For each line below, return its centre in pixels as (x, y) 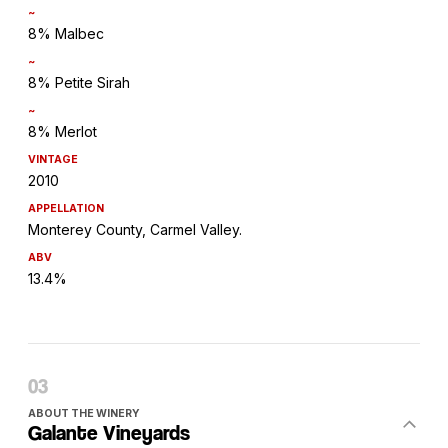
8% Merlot (62, 132)
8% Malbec (66, 34)
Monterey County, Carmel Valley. (135, 230)
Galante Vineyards (109, 433)
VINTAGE (53, 160)
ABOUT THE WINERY (84, 414)
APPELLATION (66, 209)
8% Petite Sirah (79, 83)
